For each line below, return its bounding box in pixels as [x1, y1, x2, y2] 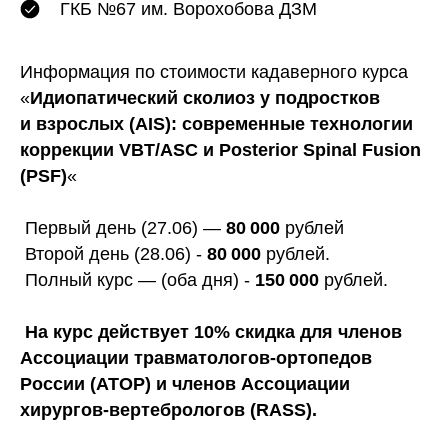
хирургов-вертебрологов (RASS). [20, 399, 317, 420]
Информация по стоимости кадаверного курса [20, 61, 408, 82]
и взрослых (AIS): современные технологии [20, 113, 413, 134]
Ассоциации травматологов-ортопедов [20, 347, 372, 368]
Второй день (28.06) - [20, 243, 207, 264]
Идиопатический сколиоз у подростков [30, 87, 380, 108]
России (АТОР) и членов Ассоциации [20, 373, 350, 394]
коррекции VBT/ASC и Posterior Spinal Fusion [20, 139, 421, 160]
